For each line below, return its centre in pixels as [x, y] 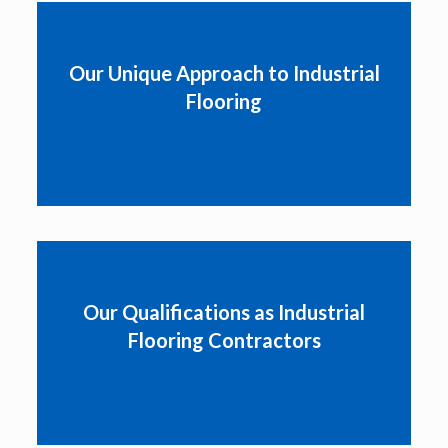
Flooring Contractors [224, 340]
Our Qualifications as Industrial [224, 312]
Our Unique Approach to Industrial [224, 73]
